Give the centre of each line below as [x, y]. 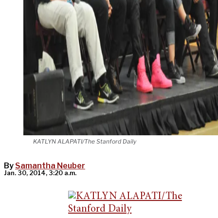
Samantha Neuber [50, 166]
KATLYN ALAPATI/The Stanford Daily [85, 142]
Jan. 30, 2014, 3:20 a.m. [40, 173]
